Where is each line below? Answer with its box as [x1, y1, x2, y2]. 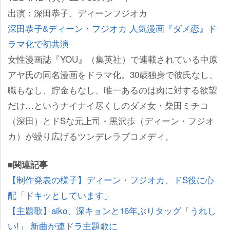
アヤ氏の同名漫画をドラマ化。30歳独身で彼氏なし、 [8, 67, 218, 81]
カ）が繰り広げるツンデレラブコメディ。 [8, 129, 174, 142]
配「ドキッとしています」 [8, 188, 112, 201]
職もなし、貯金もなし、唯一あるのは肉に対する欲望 [8, 83, 217, 96]
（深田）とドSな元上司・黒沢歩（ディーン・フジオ [8, 113, 214, 127]
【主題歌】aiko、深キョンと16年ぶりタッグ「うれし [8, 203, 216, 217]
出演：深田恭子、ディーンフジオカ [8, 6, 147, 19]
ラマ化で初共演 [8, 36, 69, 50]
